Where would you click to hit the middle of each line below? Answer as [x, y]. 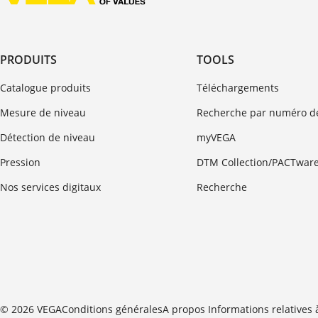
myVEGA [216, 138]
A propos [185, 309]
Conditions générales [112, 309]
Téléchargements [237, 88]
